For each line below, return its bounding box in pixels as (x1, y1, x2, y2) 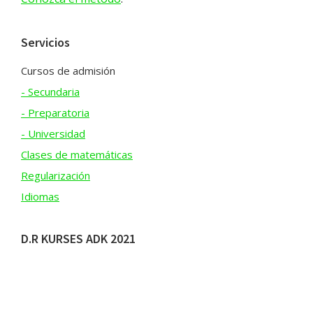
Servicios (21, 34, 70, 51)
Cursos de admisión (21, 64, 115, 78)
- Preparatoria (21, 105, 89, 120)
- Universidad (21, 126, 85, 141)
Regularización (21, 168, 90, 183)
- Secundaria (21, 85, 80, 99)
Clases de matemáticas (21, 147, 133, 162)
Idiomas (21, 189, 59, 204)
